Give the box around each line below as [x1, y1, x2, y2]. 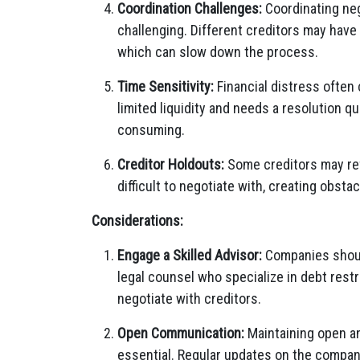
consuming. [117, 121, 185, 138]
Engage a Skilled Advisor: [117, 247, 262, 264]
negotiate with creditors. [117, 290, 261, 307]
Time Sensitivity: [117, 78, 214, 95]
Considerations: [92, 212, 183, 229]
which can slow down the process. [117, 43, 318, 60]
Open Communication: [117, 325, 244, 342]
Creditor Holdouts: [117, 156, 224, 173]
